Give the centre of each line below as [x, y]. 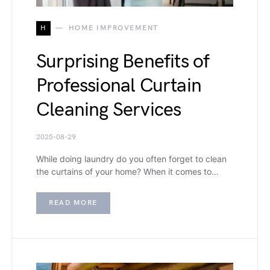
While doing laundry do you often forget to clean [131, 159]
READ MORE [73, 202]
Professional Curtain [119, 86]
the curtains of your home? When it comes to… [127, 171]
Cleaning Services [109, 110]
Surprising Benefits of [123, 61]
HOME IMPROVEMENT [113, 28]
